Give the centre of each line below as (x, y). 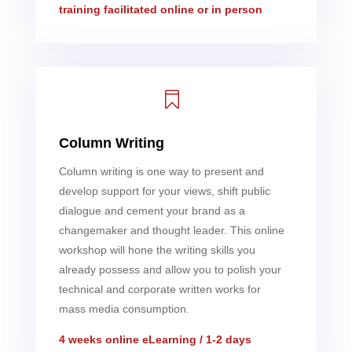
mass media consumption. (124, 308)
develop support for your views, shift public (164, 191)
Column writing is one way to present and (161, 171)
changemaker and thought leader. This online (171, 230)
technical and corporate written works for (159, 289)
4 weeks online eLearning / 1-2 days (155, 339)
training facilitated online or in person (160, 9)
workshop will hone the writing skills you (157, 249)
